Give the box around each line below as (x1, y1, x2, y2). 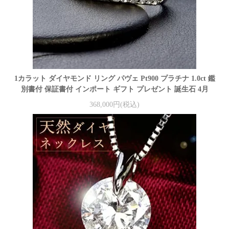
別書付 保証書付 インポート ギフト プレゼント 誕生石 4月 (20, 85, 209, 94)
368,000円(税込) (89, 100, 140, 108)
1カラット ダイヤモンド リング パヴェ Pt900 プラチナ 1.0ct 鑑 (14, 75, 215, 83)
